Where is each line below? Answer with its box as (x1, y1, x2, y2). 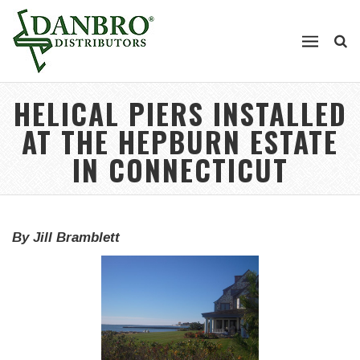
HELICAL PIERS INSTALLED (13, 92, 347, 134)
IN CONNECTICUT (72, 149, 288, 190)
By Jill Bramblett (12, 230, 120, 245)
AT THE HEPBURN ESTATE (22, 121, 338, 162)
